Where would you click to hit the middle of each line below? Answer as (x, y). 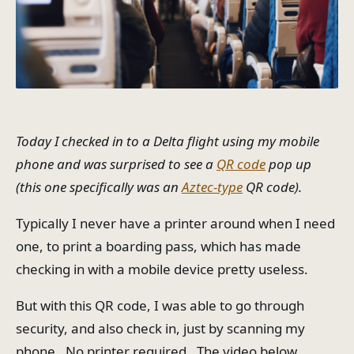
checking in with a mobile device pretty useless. (162, 269)
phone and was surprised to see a (116, 164)
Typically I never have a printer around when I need (175, 224)
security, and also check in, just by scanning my (160, 329)
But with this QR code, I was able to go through (160, 306)
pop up (288, 164)
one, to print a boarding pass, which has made (158, 247)
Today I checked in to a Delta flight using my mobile (168, 141)
